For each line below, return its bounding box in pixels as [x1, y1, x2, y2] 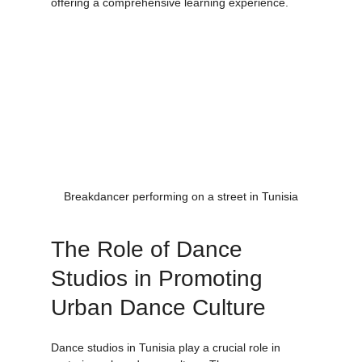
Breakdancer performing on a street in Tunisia [63, 207, 298, 221]
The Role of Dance [50, 254, 249, 280]
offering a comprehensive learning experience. [50, 14, 288, 27]
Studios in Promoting [50, 283, 269, 309]
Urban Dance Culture [50, 312, 266, 338]
